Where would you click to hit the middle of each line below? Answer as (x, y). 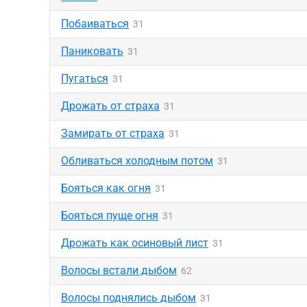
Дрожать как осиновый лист (135, 243)
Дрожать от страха (110, 106)
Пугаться (85, 78)
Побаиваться (95, 24)
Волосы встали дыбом (119, 270)
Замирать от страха (113, 133)
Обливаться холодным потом (137, 161)
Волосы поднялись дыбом (128, 298)
